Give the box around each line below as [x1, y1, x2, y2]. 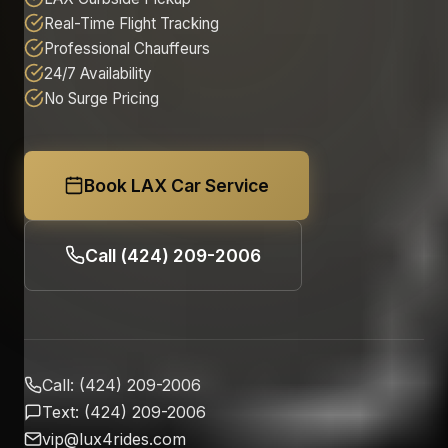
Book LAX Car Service [84, 174, 269, 196]
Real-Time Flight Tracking [44, 13, 219, 33]
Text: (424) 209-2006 [42, 401, 206, 422]
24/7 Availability [44, 63, 152, 83]
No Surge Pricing [44, 88, 159, 108]
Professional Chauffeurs [44, 38, 210, 58]
